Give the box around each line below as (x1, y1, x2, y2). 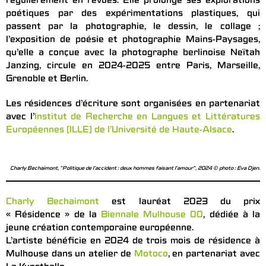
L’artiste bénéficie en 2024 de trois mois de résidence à (6, 237, 260, 247)
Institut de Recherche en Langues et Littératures (34, 113, 261, 123)
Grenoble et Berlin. (6, 75, 88, 85)
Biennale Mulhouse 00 (101, 211, 204, 221)
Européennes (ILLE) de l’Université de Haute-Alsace (6, 126, 232, 136)
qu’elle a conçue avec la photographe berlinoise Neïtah (6, 49, 260, 59)
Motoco (134, 250, 168, 260)
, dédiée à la (203, 211, 261, 221)
